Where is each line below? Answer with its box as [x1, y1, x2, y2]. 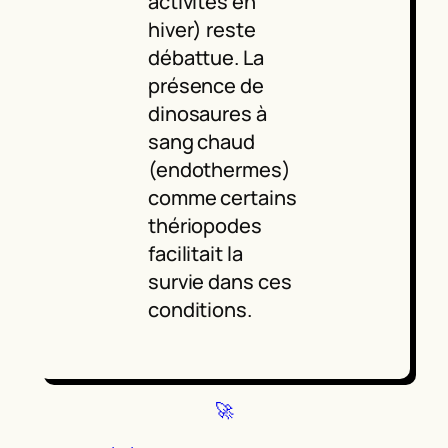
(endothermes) [147, 156, 291, 184]
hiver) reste [147, 16, 256, 44]
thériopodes [147, 212, 262, 240]
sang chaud [147, 128, 255, 156]
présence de [147, 72, 264, 100]
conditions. [147, 296, 252, 324]
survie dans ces [147, 268, 292, 296]
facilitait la [147, 240, 243, 268]
